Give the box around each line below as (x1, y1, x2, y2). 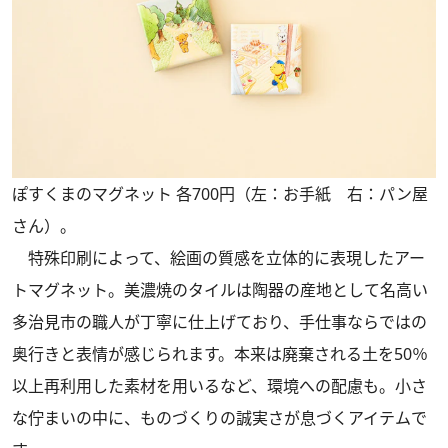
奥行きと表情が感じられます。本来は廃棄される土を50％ (12, 342, 428, 365)
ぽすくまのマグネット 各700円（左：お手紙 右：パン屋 (12, 182, 428, 205)
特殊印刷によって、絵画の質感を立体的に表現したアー (12, 246, 425, 269)
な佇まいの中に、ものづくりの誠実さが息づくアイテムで (12, 406, 427, 429)
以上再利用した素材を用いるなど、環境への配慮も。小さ (12, 374, 427, 397)
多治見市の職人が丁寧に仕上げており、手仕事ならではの (12, 310, 427, 333)
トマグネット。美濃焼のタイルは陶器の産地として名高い (12, 278, 428, 301)
